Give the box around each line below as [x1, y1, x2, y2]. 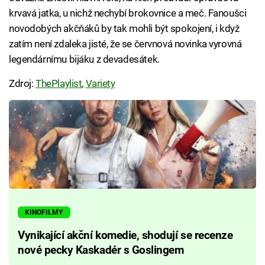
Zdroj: [9, 77, 36, 89]
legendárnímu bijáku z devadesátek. [9, 53, 160, 65]
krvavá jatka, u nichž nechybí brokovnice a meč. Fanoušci [9, 7, 247, 19]
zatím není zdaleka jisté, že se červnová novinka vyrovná [9, 37, 242, 50]
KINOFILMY [25, 208, 63, 216]
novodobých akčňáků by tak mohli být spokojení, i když [9, 22, 240, 34]
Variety [85, 77, 115, 89]
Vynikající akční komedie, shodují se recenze [18, 228, 233, 242]
